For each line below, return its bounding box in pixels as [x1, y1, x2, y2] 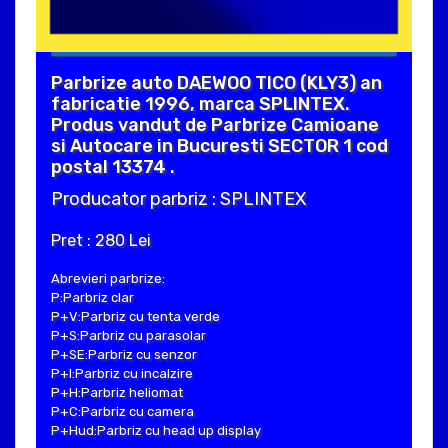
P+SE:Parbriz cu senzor [51, 346, 197, 362]
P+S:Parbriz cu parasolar [51, 327, 206, 343]
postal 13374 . [51, 155, 175, 178]
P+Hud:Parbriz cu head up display [51, 422, 261, 438]
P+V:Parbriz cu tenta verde [51, 308, 220, 324]
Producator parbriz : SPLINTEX [51, 187, 306, 210]
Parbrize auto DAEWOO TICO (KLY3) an [51, 71, 382, 94]
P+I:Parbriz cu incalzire [51, 365, 193, 381]
